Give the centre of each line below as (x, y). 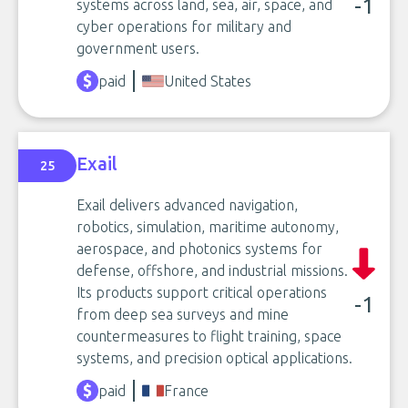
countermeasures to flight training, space (209, 336)
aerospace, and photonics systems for (199, 249)
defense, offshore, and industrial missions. (212, 270)
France (186, 391)
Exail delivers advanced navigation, (187, 205)
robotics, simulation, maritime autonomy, (208, 227)
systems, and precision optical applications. (214, 358)
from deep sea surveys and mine (183, 314)
